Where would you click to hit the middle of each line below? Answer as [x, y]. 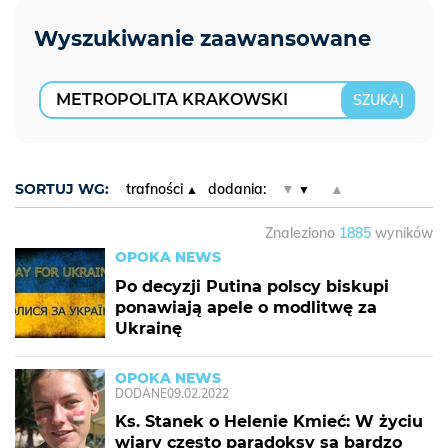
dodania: [236, 189]
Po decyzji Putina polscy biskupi [252, 286]
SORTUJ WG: [62, 189]
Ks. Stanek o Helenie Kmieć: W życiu [269, 421]
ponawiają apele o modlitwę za [246, 307]
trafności [154, 189]
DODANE [141, 393]
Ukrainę [148, 328]
